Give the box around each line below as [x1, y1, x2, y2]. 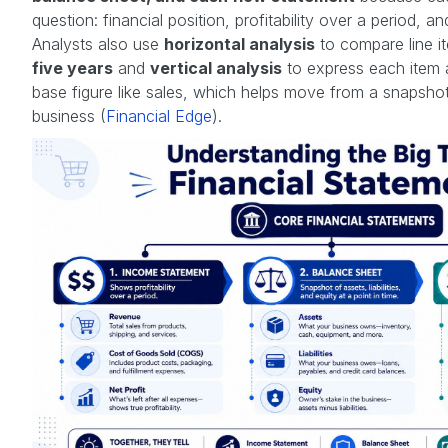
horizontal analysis [164, 33, 315, 54]
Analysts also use [32, 33, 164, 54]
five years [32, 57, 113, 78]
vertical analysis [150, 57, 282, 78]
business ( [32, 105, 106, 126]
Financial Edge [106, 105, 212, 126]
